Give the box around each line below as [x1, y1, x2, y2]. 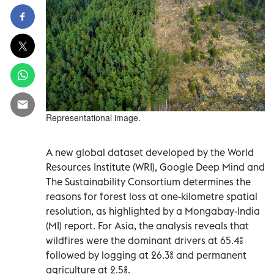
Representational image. [46, 111, 141, 124]
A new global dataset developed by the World [46, 146, 254, 158]
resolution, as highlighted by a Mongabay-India [46, 204, 260, 217]
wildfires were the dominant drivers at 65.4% [46, 234, 243, 246]
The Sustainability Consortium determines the [46, 175, 251, 188]
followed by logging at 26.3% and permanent [46, 248, 246, 261]
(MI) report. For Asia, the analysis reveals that [46, 219, 249, 232]
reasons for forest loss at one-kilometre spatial [46, 190, 257, 202]
